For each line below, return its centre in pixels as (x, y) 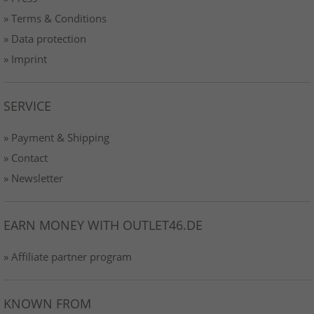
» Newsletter (33, 178)
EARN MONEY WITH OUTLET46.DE (103, 225)
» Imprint (25, 59)
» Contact (26, 157)
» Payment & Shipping (56, 137)
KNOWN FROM (47, 303)
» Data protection (45, 38)
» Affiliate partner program (68, 256)
